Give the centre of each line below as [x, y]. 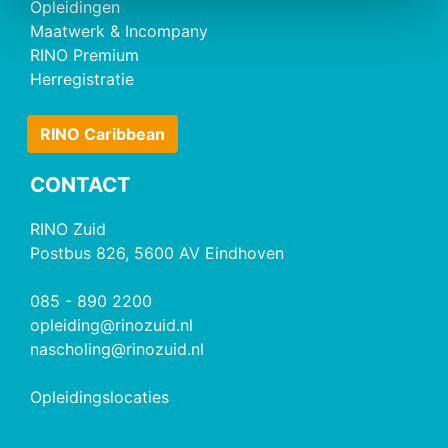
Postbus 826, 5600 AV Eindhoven [157, 253]
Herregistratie [82, 79]
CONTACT [80, 184]
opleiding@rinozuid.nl [111, 325]
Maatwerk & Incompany [119, 31]
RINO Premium [84, 55]
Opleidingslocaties [99, 397]
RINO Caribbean [102, 134]
